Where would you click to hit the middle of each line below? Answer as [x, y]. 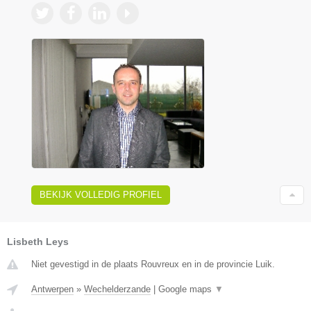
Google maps [186, 289]
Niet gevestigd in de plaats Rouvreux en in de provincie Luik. [153, 264]
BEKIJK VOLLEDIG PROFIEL [101, 194]
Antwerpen [52, 289]
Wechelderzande [117, 289]
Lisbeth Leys [38, 241]
